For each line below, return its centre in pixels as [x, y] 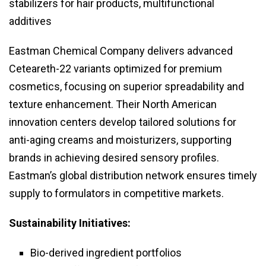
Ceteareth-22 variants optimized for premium [115, 69]
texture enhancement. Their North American [113, 104]
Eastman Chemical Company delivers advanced [121, 51]
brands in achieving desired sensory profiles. [114, 158]
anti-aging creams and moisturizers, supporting [120, 140]
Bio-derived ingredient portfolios [106, 253]
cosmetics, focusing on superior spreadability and [126, 87]
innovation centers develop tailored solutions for [123, 122]
